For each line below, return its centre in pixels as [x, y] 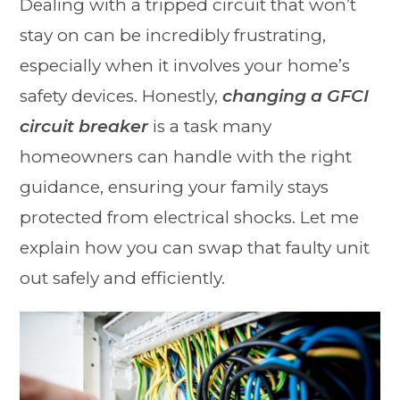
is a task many [210, 127]
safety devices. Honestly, [121, 96]
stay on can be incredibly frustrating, [173, 36]
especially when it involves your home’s [185, 66]
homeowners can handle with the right [186, 157]
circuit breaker [84, 127]
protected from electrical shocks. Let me [190, 218]
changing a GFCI [296, 96]
